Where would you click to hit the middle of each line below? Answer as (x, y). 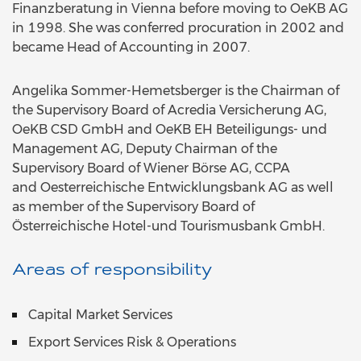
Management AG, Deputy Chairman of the (145, 149)
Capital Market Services (100, 315)
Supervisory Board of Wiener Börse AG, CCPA (151, 168)
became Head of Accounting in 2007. (131, 48)
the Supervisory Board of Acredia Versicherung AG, (169, 110)
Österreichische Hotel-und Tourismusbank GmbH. (170, 226)
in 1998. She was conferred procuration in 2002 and (178, 28)
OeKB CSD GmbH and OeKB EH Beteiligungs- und (170, 130)
